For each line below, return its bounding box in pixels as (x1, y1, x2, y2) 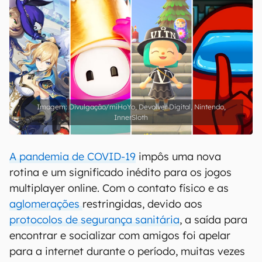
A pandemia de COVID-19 (9, 150, 136, 163)
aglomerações (9, 197, 82, 211)
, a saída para (180, 213, 247, 226)
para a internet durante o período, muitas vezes (9, 244, 245, 258)
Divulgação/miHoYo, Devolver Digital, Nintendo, (68, 102, 226, 111)
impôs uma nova (136, 150, 221, 163)
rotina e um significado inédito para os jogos (9, 166, 232, 179)
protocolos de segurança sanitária (9, 213, 180, 226)
